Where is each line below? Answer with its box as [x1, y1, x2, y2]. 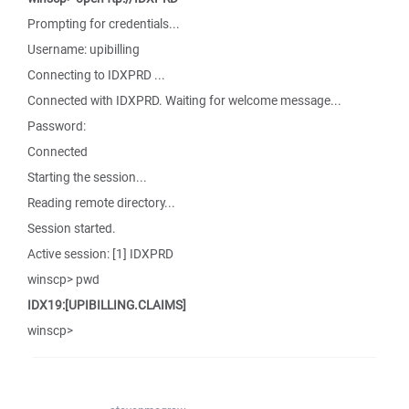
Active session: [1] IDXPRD [27, 246, 173, 262]
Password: [27, 118, 86, 134]
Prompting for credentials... [27, 16, 180, 32]
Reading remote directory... [27, 194, 175, 211]
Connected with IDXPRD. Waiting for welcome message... [27, 92, 341, 109]
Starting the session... [27, 169, 147, 185]
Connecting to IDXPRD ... [27, 67, 165, 83]
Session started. [27, 220, 116, 236]
